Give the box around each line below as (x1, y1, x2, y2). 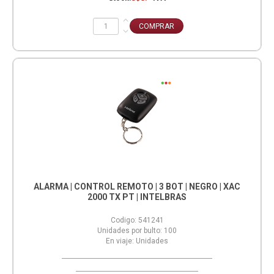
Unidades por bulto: (97, 226, 162, 235)
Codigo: (110, 216, 136, 225)
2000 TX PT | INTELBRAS (87, 192, 187, 202)
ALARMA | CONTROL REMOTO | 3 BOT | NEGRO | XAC (34, 182, 240, 192)
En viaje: (106, 237, 134, 246)
